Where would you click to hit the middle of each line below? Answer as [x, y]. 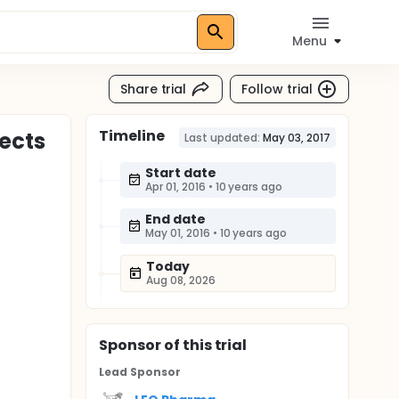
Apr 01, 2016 [175, 187]
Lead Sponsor [140, 372]
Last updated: [222, 138]
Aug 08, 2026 [181, 280]
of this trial [204, 345]
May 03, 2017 [297, 138]
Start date [181, 173]
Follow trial [277, 89]
